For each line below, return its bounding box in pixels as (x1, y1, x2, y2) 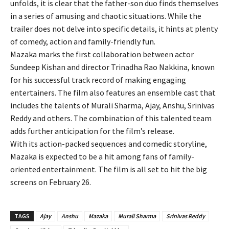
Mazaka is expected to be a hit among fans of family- (10, 151, 194, 162)
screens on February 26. (10, 176, 91, 187)
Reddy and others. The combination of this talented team (10, 112, 212, 123)
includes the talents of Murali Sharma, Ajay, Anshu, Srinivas (10, 100, 215, 110)
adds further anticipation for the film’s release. (10, 125, 174, 136)
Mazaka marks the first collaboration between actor (10, 49, 194, 59)
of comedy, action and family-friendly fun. (10, 36, 155, 47)
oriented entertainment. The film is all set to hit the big (10, 164, 207, 174)
